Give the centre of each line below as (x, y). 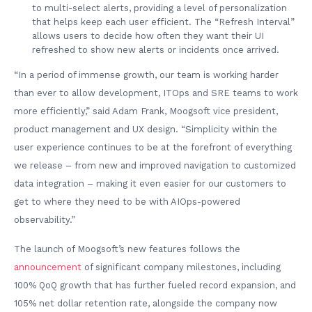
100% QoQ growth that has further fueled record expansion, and (155, 286)
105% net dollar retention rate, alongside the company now (146, 304)
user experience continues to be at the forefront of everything (153, 147)
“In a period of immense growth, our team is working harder (146, 75)
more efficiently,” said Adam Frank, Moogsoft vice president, (146, 111)
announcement (48, 267)
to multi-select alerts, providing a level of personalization (159, 8)
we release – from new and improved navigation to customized (155, 165)
